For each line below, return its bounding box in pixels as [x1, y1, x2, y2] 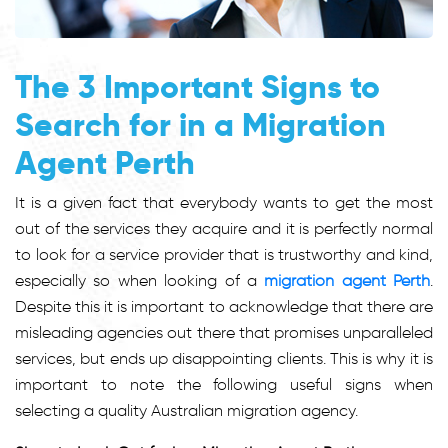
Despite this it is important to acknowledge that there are [15, 296, 433, 316]
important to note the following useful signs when [15, 374, 433, 394]
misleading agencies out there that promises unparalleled [15, 322, 433, 342]
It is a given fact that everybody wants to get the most [15, 192, 433, 212]
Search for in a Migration [15, 104, 386, 145]
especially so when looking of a [15, 270, 265, 290]
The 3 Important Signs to [15, 66, 380, 107]
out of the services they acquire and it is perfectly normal [15, 218, 433, 238]
